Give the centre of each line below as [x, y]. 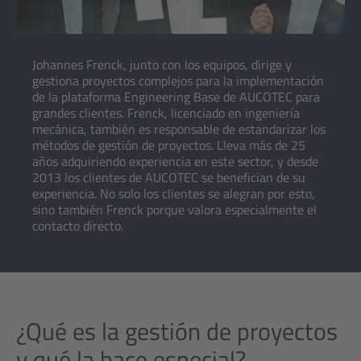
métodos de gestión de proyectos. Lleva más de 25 [169, 145]
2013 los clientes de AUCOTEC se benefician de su [169, 177]
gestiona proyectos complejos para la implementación [178, 81]
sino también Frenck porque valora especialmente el [174, 210]
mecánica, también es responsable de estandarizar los [179, 129]
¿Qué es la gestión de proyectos [177, 331]
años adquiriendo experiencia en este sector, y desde [175, 161]
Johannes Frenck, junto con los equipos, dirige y [162, 64]
